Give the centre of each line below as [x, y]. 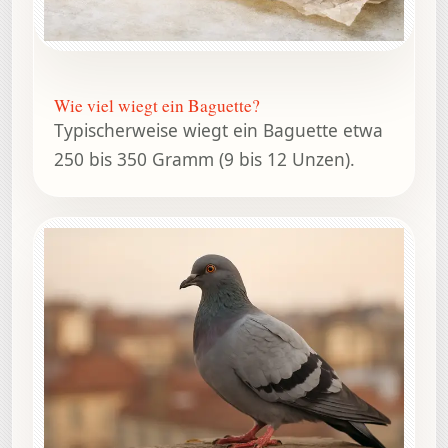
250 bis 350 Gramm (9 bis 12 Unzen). [204, 158]
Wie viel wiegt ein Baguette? [157, 105]
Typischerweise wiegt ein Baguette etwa [218, 129]
